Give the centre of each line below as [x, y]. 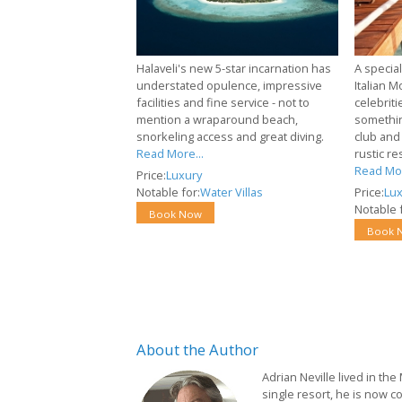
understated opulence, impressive [229, 85]
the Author [221, 349]
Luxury [184, 175]
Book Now [175, 214]
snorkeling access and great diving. [230, 136]
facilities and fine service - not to [223, 102]
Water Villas [232, 192]
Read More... [170, 153]
